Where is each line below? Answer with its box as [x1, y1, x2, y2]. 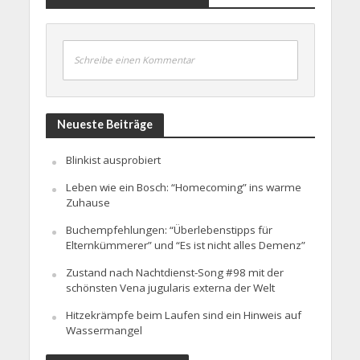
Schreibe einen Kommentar [73, 53, 194, 66]
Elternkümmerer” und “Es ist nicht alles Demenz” [65, 237, 305, 252]
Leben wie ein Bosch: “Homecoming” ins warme [65, 179, 301, 194]
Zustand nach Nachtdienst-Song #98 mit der [65, 264, 284, 280]
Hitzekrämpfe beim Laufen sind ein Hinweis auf [65, 307, 301, 322]
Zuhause [65, 194, 110, 210]
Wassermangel [65, 322, 142, 337]
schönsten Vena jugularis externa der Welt [65, 280, 275, 295]
